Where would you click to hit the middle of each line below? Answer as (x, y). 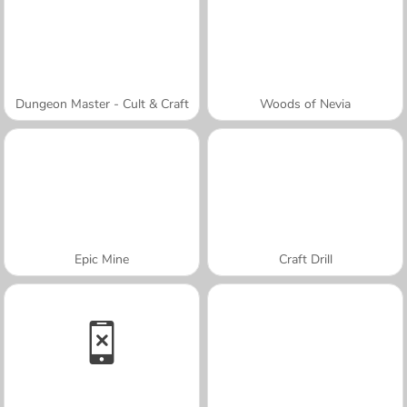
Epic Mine (102, 259)
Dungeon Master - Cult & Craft (102, 104)
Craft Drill (305, 259)
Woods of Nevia (305, 104)
